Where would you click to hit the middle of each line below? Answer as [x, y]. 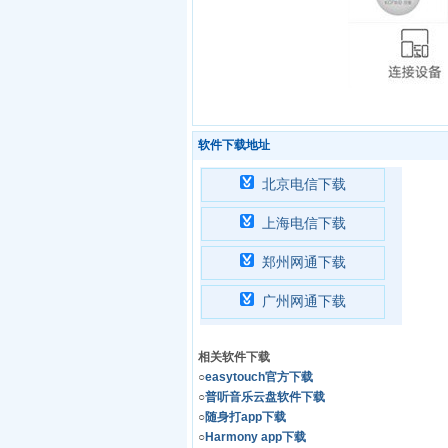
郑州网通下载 [304, 262]
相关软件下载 [234, 357]
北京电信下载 [304, 184]
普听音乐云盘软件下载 [265, 397]
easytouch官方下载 [259, 377]
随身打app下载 [245, 417]
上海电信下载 [304, 223]
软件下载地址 [234, 145]
